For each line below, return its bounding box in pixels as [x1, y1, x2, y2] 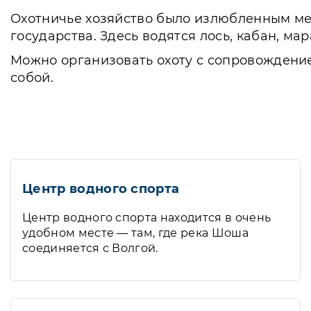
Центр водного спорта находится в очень [22, 211, 271, 224]
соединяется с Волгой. [22, 242, 158, 255]
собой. [10, 70, 53, 85]
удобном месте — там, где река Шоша [22, 226, 249, 239]
